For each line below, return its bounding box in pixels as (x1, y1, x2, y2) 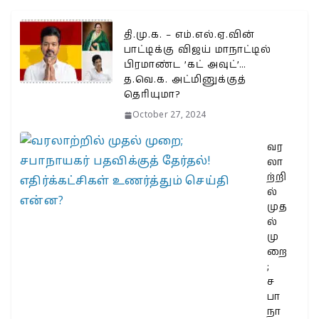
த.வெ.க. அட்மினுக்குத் (124, 72, 246, 87)
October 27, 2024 (132, 110, 206, 120)
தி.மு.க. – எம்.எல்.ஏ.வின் (124, 27, 255, 42)
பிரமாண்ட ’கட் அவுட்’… (124, 57, 246, 72)
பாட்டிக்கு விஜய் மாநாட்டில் (124, 42, 271, 57)
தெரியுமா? (124, 87, 181, 102)
